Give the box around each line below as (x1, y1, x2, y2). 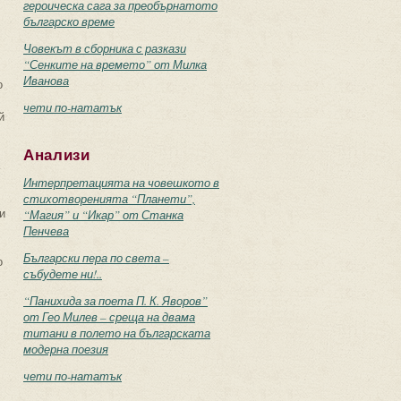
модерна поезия (23, 341, 108, 357)
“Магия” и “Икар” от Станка (23, 207, 183, 223)
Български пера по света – (23, 250, 169, 266)
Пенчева (23, 223, 69, 239)
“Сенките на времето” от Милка (23, 56, 207, 73)
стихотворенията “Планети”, (23, 191, 195, 207)
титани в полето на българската (23, 325, 210, 341)
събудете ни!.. (23, 266, 102, 282)
